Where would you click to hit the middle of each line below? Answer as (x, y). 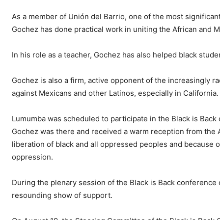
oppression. (32, 157)
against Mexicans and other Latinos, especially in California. (115, 93)
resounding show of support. (62, 195)
